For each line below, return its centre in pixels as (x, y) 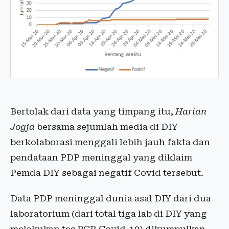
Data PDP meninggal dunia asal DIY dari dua (111, 198)
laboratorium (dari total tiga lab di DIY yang (109, 213)
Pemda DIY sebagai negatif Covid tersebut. (107, 173)
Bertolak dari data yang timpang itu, (93, 111)
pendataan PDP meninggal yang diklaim (101, 157)
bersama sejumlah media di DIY (106, 127)
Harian (191, 111)
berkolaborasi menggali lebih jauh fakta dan (110, 142)
